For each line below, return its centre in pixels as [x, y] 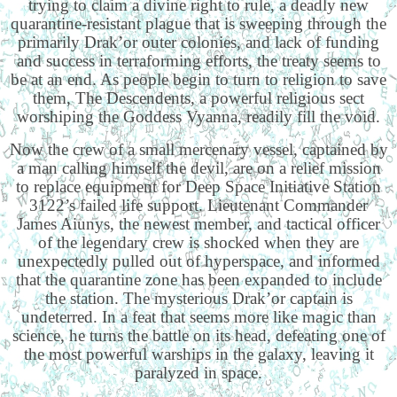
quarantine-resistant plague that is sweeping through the [198, 23]
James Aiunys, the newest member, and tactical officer [198, 223]
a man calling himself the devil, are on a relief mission [198, 167]
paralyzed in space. [198, 372]
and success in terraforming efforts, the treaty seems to [198, 60]
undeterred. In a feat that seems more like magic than [198, 316]
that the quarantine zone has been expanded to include [198, 279]
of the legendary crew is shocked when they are [198, 242]
